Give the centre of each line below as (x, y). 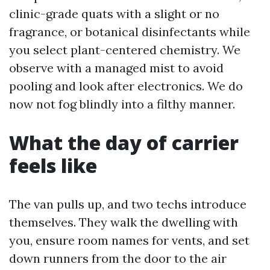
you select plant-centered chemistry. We (125, 50)
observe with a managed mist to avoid (116, 68)
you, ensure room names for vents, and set (129, 240)
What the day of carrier (124, 143)
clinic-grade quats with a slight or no (114, 14)
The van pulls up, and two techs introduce (128, 204)
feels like (53, 165)
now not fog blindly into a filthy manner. (122, 104)
